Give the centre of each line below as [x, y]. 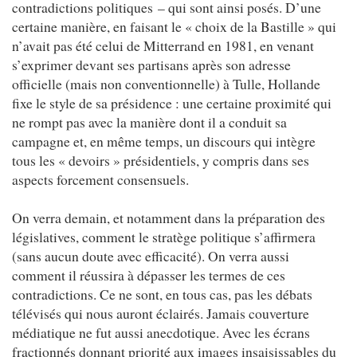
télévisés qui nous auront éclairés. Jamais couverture [161, 313]
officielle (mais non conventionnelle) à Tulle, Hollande [166, 83]
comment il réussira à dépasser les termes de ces [149, 275]
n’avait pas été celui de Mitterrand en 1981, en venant [163, 45]
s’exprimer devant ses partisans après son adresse [151, 64]
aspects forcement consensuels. [100, 179]
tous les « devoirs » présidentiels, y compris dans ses [161, 160]
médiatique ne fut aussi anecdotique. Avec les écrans [161, 332]
